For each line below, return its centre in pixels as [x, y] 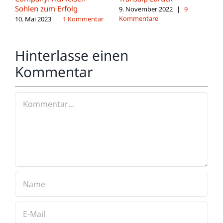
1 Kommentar [83, 19]
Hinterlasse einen [72, 56]
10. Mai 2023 [33, 19]
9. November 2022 [146, 9]
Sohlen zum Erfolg [46, 8]
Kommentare [139, 18]
